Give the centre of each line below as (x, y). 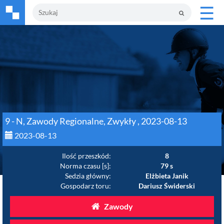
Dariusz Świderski (167, 186)
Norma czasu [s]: (85, 166)
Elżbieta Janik (167, 176)
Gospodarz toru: (86, 186)
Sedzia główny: (88, 176)
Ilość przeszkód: (86, 156)
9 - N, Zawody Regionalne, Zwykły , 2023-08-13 (96, 121)
